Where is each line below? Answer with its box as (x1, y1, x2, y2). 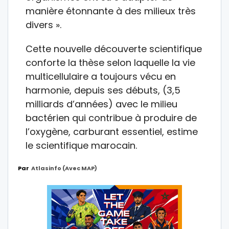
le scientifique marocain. (26, 139, 137, 152)
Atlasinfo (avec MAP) (31, 164, 97, 172)
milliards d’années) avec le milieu (26, 97, 177, 110)
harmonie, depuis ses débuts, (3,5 (26, 83, 180, 97)
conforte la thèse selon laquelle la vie (26, 56, 195, 69)
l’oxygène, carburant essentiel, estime (26, 125, 198, 138)
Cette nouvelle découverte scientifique (26, 42, 202, 55)
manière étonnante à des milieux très (26, 4, 196, 17)
